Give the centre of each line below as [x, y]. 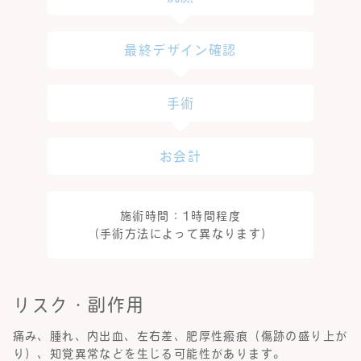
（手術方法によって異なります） [180, 234]
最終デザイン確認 [180, 50]
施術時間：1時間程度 [180, 216]
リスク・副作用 [79, 305]
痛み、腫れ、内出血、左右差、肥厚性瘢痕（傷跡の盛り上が [180, 336]
